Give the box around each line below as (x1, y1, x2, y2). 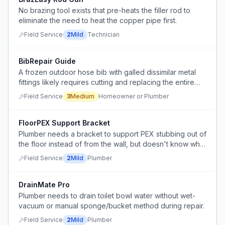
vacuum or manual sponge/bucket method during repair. (19, 201, 204, 210)
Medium (70, 92, 94, 100)
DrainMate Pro (19, 180, 70, 189)
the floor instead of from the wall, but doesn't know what (19, 140, 206, 148)
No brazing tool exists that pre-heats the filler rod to (19, 6, 190, 15)
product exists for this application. (19, 150, 130, 158)
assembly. (19, 88, 51, 96)
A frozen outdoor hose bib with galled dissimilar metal (19, 68, 196, 76)
